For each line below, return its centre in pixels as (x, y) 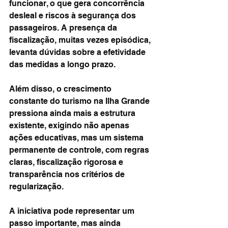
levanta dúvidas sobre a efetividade (78, 52)
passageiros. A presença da (64, 28)
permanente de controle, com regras (80, 150)
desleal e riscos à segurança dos (74, 16)
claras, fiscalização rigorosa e (67, 162)
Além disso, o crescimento (61, 89)
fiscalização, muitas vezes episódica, (81, 40)
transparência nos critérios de (68, 174)
